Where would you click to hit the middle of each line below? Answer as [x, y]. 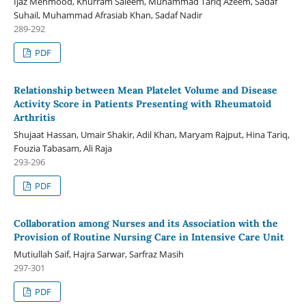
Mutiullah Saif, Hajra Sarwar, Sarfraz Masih [98, 254]
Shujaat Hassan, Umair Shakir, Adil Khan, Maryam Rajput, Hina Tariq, [151, 134]
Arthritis [34, 117]
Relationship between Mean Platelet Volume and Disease [145, 90]
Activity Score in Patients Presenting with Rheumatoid [142, 103]
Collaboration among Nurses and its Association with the [145, 223]
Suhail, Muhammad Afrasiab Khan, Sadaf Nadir [108, 15]
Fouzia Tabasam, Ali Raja [62, 148]
